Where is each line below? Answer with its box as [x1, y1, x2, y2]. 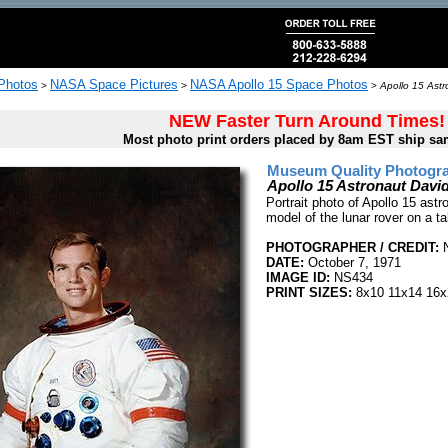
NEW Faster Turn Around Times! [168, 111, 445, 131]
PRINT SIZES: [266, 285, 352, 300]
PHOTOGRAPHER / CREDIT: [266, 240, 439, 255]
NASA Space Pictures [50, 77, 178, 92]
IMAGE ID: [266, 270, 330, 285]
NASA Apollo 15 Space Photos [190, 77, 368, 92]
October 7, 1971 [304, 255, 401, 270]
